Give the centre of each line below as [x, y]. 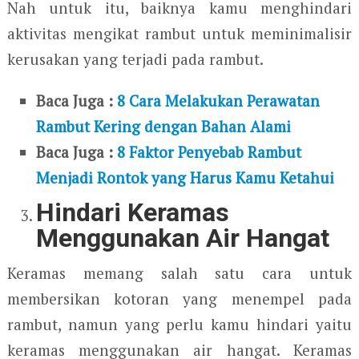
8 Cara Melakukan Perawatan [219, 101]
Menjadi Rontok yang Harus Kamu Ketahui [186, 177]
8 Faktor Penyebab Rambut [210, 152]
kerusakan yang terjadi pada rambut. [135, 59]
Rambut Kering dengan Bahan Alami [164, 126]
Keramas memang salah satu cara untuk [179, 272]
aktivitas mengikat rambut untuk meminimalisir [179, 33]
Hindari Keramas [133, 212]
